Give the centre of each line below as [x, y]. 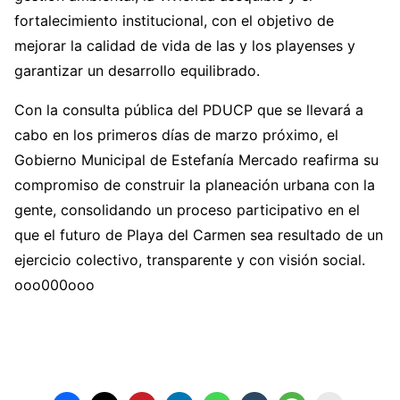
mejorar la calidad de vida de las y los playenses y [185, 46]
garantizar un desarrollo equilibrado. [137, 71]
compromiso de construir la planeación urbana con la [195, 185]
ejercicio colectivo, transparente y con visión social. [190, 260]
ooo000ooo [54, 285]
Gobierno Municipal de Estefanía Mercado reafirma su [196, 160]
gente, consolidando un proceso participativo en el [187, 210]
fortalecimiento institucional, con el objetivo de [174, 21]
